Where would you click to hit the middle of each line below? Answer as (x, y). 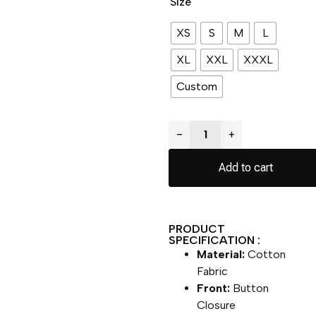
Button (250, 288)
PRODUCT (197, 229)
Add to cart (246, 167)
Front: (214, 288)
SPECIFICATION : (215, 240)
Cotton (266, 254)
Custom (197, 86)
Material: (221, 254)
